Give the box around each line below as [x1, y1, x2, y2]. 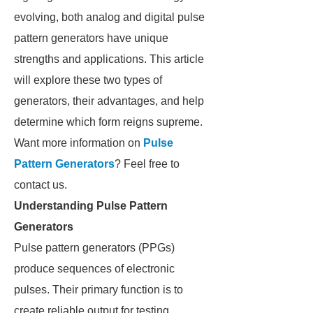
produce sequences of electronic [14, 263, 175, 275]
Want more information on [14, 137, 143, 149]
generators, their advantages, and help [14, 95, 204, 107]
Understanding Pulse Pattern [14, 200, 168, 212]
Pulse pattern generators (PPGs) [14, 242, 175, 254]
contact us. [14, 179, 67, 191]
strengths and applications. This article [14, 53, 204, 65]
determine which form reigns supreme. [14, 116, 203, 128]
